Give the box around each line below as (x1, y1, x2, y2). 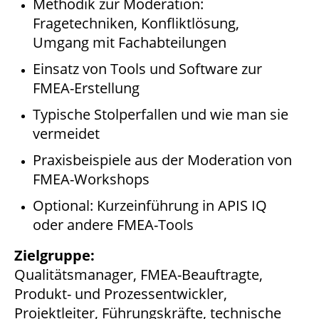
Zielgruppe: (14, 246, 95, 266)
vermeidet (33, 124, 100, 144)
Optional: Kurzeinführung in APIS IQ (33, 196, 267, 216)
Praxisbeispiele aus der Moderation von (33, 150, 292, 170)
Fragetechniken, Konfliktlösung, (33, 14, 239, 33)
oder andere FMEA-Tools (33, 215, 194, 235)
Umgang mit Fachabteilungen (33, 33, 226, 53)
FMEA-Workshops (33, 169, 150, 189)
